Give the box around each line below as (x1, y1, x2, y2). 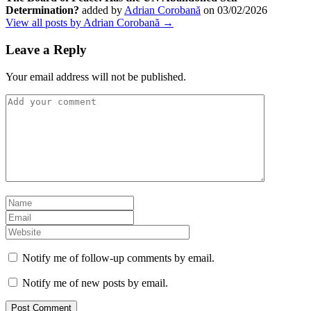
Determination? (6, 4, 79, 17)
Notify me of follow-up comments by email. (22, 251, 215, 264)
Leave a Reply (6, 42, 87, 57)
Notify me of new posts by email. (22, 276, 168, 289)
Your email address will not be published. (6, 70, 186, 83)
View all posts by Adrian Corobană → (6, 17, 174, 29)
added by (79, 4, 124, 17)
